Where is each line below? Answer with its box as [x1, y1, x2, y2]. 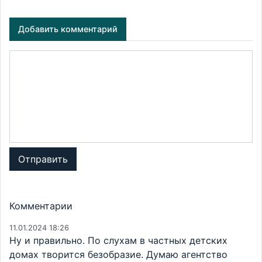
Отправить [18, 153, 68, 166]
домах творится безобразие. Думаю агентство [9, 249, 227, 261]
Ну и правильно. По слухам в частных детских [9, 235, 227, 247]
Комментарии [9, 200, 73, 212]
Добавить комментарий [18, 24, 118, 35]
